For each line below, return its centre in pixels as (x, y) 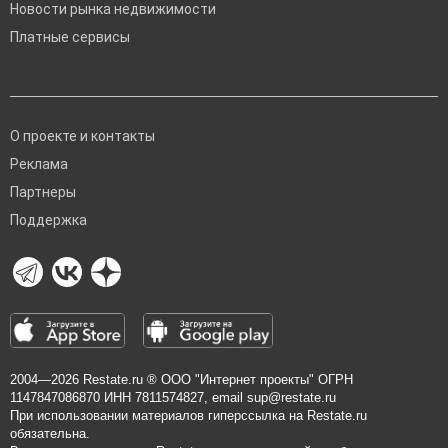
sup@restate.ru (291, 397)
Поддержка (48, 220)
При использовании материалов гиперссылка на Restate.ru (188, 415)
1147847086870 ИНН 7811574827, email (128, 397)
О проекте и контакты (82, 136)
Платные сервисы (70, 37)
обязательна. (50, 433)
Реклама (39, 164)
